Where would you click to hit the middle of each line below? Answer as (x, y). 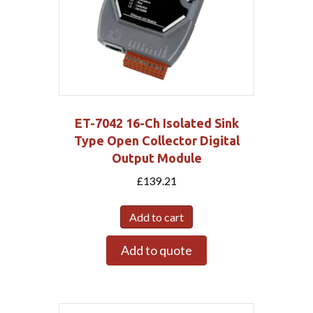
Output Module (156, 158)
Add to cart (156, 217)
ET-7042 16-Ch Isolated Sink (156, 123)
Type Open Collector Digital (156, 140)
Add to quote (156, 250)
